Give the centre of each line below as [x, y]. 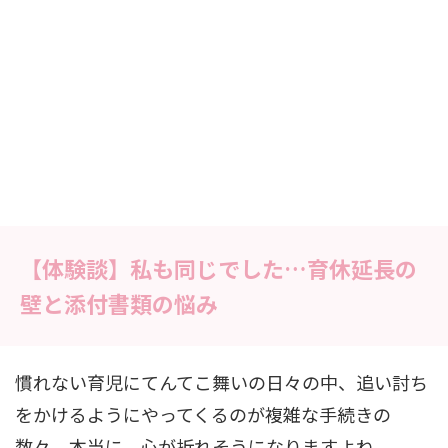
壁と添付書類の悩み [119, 303]
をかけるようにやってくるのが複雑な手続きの [203, 414]
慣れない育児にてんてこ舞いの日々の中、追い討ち [221, 382]
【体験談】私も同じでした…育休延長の [218, 268]
